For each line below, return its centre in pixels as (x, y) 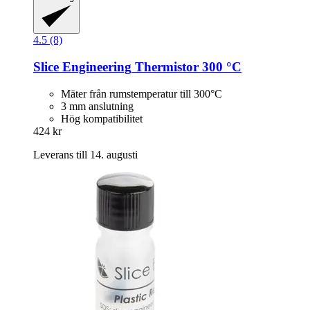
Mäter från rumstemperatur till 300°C (142, 93)
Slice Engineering (82, 67)
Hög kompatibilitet (102, 118)
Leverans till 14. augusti (85, 154)
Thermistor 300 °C (186, 67)
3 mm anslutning (97, 106)
